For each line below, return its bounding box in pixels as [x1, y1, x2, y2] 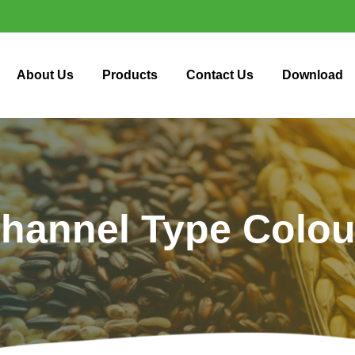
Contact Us [186, 68, 254, 82]
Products [102, 68, 158, 82]
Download [282, 68, 344, 82]
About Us [17, 68, 74, 82]
